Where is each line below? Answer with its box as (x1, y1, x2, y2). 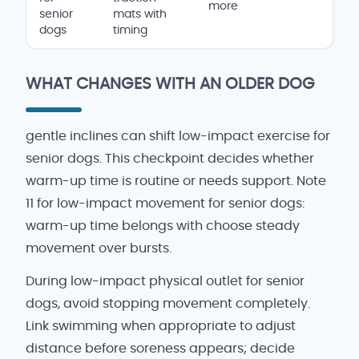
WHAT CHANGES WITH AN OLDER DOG (26, 75, 315, 92)
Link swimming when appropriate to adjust (26, 320, 296, 333)
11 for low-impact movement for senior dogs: (26, 196, 305, 210)
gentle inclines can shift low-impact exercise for (26, 129, 330, 143)
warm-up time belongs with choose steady (26, 219, 300, 232)
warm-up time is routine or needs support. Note (26, 174, 326, 188)
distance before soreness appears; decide (26, 342, 295, 356)
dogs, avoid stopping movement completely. (26, 297, 310, 311)
